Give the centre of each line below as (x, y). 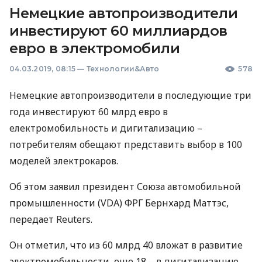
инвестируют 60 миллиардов (118, 31)
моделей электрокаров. (64, 161)
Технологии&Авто (123, 69)
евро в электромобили (95, 48)
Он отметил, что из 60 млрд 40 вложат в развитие (126, 245)
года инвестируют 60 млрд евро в (89, 112)
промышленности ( (55, 203)
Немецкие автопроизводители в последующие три (130, 95)
